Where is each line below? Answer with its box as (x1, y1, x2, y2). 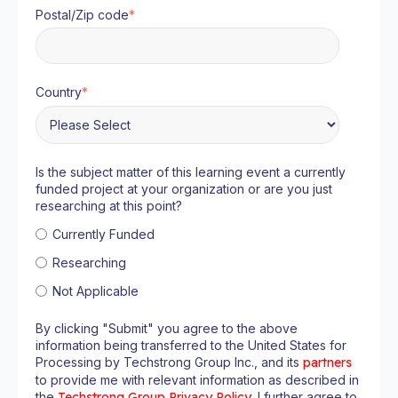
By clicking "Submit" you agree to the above (36, 320, 298, 336)
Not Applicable (52, 283, 139, 299)
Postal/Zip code (36, 6, 129, 22)
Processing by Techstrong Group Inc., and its (36, 354, 303, 370)
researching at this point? (36, 198, 182, 214)
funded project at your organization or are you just (36, 181, 332, 197)
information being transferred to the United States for (36, 337, 346, 353)
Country (36, 84, 82, 100)
